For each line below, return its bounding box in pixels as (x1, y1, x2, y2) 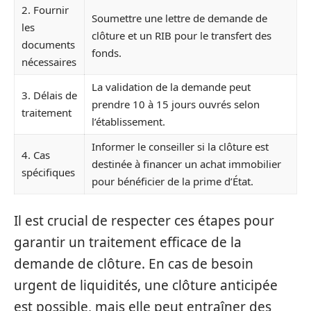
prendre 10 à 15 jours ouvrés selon (92, 97, 260, 111)
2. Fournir (22, 3, 69, 17)
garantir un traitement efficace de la (14, 233, 242, 251)
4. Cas (22, 148, 50, 162)
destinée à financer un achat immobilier (92, 157, 281, 171)
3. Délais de (22, 88, 77, 102)
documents (22, 37, 75, 51)
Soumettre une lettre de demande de (92, 11, 267, 25)
